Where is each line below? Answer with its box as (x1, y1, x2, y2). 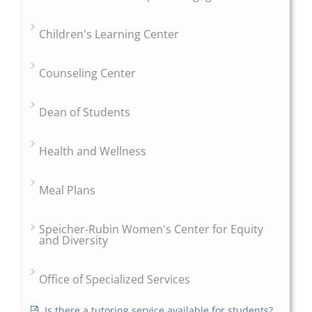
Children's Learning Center (39, 26, 180, 42)
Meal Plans (39, 182, 96, 198)
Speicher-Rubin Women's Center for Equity (39, 221, 264, 237)
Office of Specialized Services (39, 272, 191, 288)
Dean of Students (39, 104, 131, 120)
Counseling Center (39, 65, 136, 81)
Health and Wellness (39, 143, 147, 159)
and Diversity (39, 233, 109, 249)
